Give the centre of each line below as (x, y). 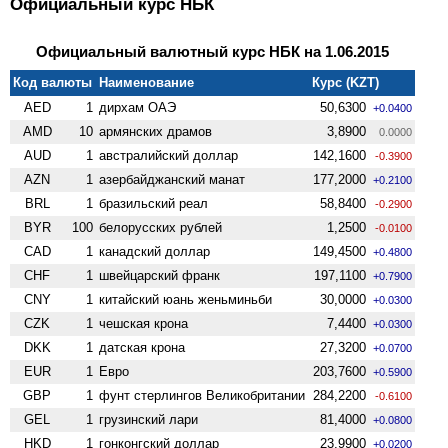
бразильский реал (154, 203)
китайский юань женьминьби (186, 299)
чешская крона (144, 323)
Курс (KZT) (346, 82)
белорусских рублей (161, 227)
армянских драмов (156, 131)
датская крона (142, 347)
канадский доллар (155, 251)
